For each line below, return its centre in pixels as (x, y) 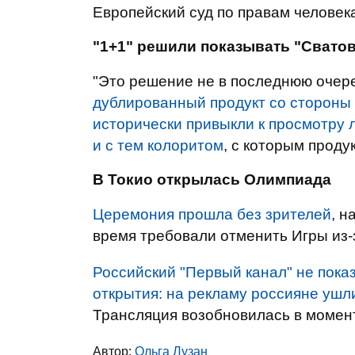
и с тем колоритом (158, 145)
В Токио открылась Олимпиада (212, 179)
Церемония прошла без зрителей (212, 214)
